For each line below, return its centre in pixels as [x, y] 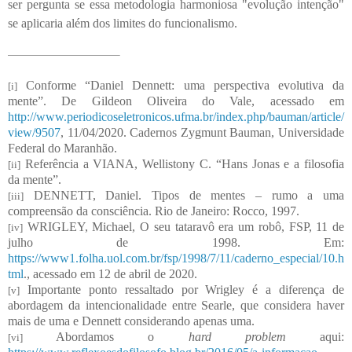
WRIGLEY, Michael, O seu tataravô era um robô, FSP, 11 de [183, 227]
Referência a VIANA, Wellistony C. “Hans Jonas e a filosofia [182, 164]
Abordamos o [106, 337]
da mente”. [35, 180]
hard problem [237, 337]
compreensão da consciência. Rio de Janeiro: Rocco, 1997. [154, 211]
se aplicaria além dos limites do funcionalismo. [123, 24]
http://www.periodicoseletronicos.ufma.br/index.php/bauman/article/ [176, 117]
